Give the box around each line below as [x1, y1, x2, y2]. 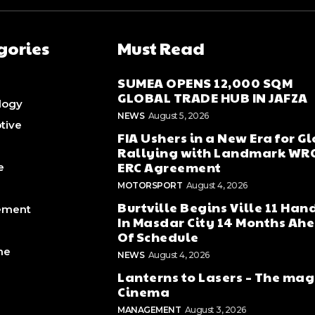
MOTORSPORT [117, 180, 183, 191]
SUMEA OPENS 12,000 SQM [117, 74, 293, 92]
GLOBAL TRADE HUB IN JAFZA [117, 89, 308, 107]
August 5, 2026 [148, 110, 209, 122]
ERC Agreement [117, 158, 221, 176]
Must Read [117, 36, 205, 60]
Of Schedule [117, 228, 199, 246]
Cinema [117, 283, 170, 301]
